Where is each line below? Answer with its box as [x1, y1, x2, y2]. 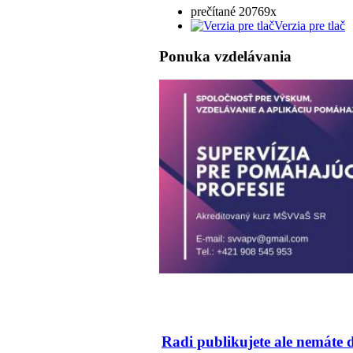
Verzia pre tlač [274, 18, 345, 32]
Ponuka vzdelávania [159, 47, 292, 65]
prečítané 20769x [191, 4, 277, 18]
